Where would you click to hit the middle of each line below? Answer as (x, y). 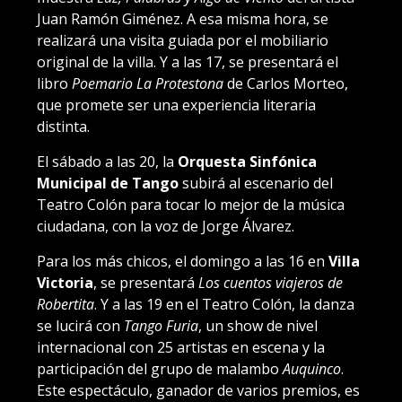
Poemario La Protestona (148, 83)
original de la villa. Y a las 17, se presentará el (188, 62)
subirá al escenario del (256, 183)
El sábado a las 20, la (107, 162)
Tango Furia (161, 326)
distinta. (63, 127)
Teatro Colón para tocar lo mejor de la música (191, 205)
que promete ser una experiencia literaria (176, 105)
